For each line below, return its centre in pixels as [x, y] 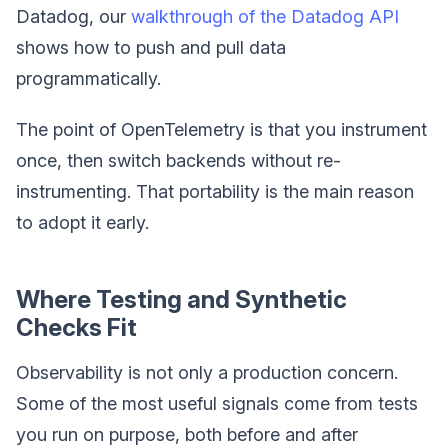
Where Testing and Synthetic [181, 299]
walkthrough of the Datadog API [265, 16]
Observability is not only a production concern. [207, 372]
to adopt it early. [82, 222]
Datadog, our [73, 16]
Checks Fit [76, 327]
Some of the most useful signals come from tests [217, 403]
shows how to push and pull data [151, 47]
